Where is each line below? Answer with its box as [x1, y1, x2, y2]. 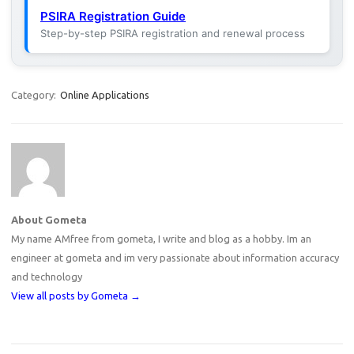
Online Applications [60, 89, 149, 100]
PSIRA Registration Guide [40, 9, 186, 24]
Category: [11, 89, 58, 100]
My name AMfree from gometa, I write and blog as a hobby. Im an [11, 233, 311, 244]
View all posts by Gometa [11, 290, 130, 301]
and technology [11, 271, 82, 282]
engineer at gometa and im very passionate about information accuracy [11, 252, 339, 263]
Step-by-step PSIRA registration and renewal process [40, 27, 305, 40]
